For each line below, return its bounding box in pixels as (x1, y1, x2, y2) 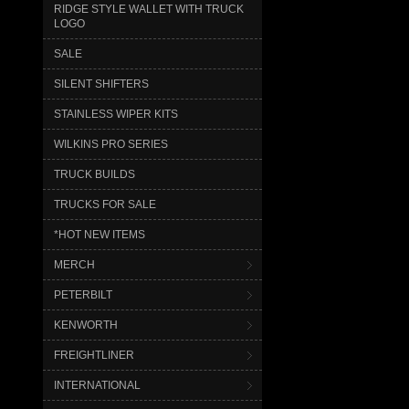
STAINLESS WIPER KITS (54, 107, 178, 121)
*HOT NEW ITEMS (54, 227, 145, 241)
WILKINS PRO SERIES (54, 137, 168, 151)
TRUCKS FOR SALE (54, 197, 156, 211)
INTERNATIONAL (54, 378, 141, 392)
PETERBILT (54, 288, 112, 301)
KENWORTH (54, 318, 118, 331)
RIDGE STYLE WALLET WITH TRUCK (54, 2, 244, 16)
